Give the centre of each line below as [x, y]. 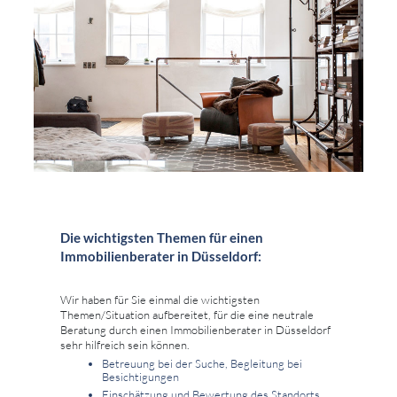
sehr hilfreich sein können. [125, 344]
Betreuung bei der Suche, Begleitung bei [202, 363]
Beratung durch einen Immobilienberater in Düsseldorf [195, 329]
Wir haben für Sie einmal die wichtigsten [160, 299]
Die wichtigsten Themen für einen [162, 237]
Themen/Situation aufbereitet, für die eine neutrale [187, 314]
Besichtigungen [140, 376]
